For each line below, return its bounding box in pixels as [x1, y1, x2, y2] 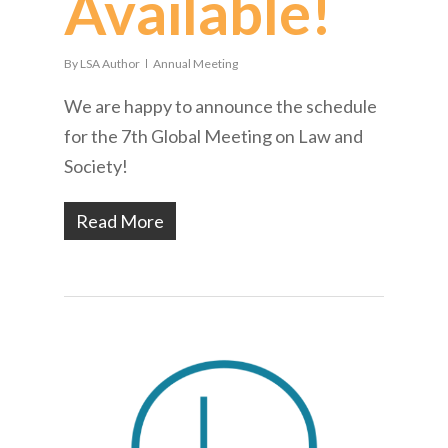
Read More [76, 209, 164, 232]
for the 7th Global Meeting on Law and [64, 124, 363, 147]
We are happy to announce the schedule [64, 94, 377, 117]
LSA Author [80, 55, 140, 71]
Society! [64, 154, 128, 177]
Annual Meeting [153, 55, 238, 71]
